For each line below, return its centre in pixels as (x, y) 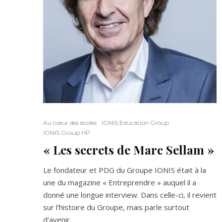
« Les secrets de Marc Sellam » (129, 150)
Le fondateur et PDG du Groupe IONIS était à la (125, 170)
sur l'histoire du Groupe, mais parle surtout (116, 207)
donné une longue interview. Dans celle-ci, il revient (130, 195)
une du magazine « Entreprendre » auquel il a (120, 182)
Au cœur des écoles (70, 123)
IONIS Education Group (135, 123)
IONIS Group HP (67, 133)
